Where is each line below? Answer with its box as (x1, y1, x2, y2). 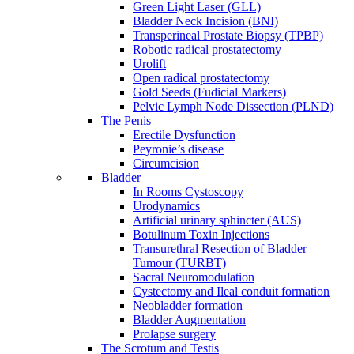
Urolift (133, 57, 166, 70)
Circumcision (133, 156, 199, 170)
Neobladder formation (133, 299, 243, 312)
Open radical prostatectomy (133, 71, 269, 85)
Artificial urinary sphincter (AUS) (133, 213, 301, 227)
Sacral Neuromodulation (133, 270, 254, 284)
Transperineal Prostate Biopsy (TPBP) (133, 28, 323, 42)
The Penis (101, 114, 151, 127)
